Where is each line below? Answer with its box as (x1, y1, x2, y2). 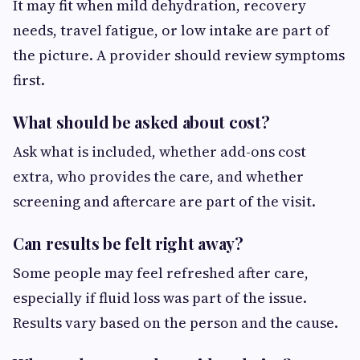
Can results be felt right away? (13, 231, 243, 254)
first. (13, 69, 45, 90)
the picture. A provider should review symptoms (13, 44, 345, 65)
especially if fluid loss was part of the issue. (13, 287, 307, 308)
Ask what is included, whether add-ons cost (13, 141, 306, 162)
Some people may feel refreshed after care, (13, 262, 309, 283)
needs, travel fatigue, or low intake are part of (13, 19, 329, 40)
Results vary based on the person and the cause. (13, 312, 338, 333)
